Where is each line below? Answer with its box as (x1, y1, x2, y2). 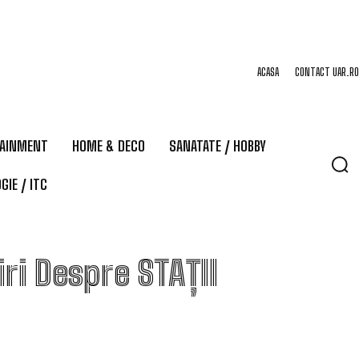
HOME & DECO (72, 137, 145, 155)
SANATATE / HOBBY (169, 137, 266, 155)
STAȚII (137, 253, 218, 293)
